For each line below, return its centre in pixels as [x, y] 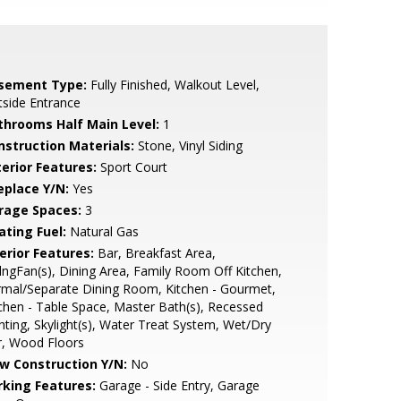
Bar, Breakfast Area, [154, 253]
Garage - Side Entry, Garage [177, 385]
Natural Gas [102, 231]
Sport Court [132, 167]
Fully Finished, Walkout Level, [173, 85]
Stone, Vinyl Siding [188, 145]
